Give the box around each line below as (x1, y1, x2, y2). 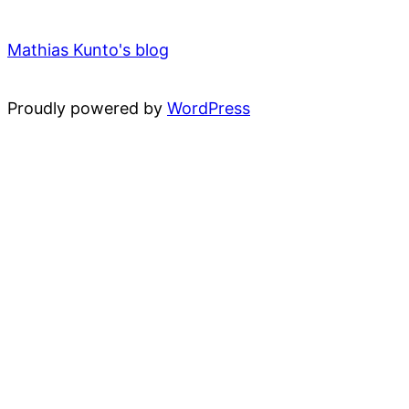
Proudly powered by (7, 98, 167, 118)
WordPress (167, 98, 250, 118)
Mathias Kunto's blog (7, 39, 169, 59)
